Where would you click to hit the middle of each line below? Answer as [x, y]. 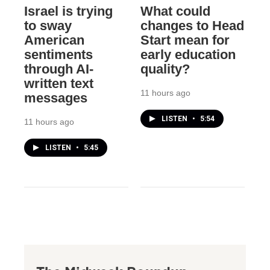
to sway [48, 25]
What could [175, 11]
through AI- [59, 69]
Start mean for [185, 40]
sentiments [58, 54]
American [54, 40]
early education [188, 54]
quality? [165, 69]
